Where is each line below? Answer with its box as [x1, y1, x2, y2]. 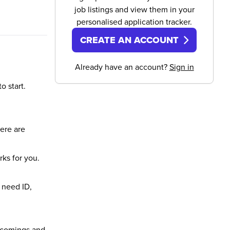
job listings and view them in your [74, 4, 195, 15]
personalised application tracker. [76, 16, 193, 27]
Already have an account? [74, 61, 169, 72]
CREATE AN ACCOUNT [80, 33, 179, 47]
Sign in [169, 61, 194, 72]
